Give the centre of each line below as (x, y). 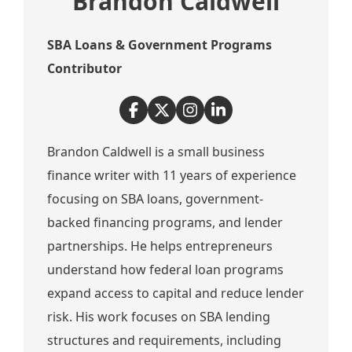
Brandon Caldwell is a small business (156, 152)
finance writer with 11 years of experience (172, 175)
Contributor (84, 68)
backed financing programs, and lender (165, 222)
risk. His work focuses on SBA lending (159, 317)
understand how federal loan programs (165, 269)
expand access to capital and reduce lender (176, 293)
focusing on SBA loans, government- (155, 199)
